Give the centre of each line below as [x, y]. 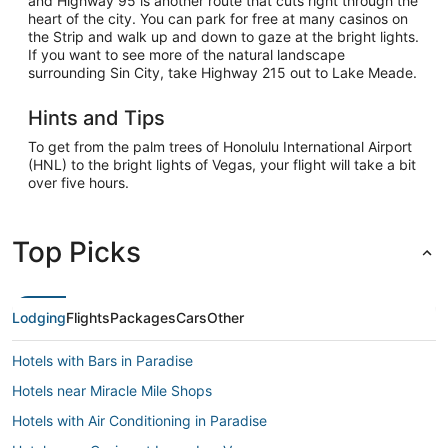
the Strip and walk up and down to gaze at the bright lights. [223, 36]
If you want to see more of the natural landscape [186, 54]
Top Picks [76, 251]
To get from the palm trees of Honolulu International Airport [220, 146]
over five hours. [78, 182]
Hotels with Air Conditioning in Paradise [139, 420]
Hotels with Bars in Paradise [102, 360]
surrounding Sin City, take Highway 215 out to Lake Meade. [222, 72]
